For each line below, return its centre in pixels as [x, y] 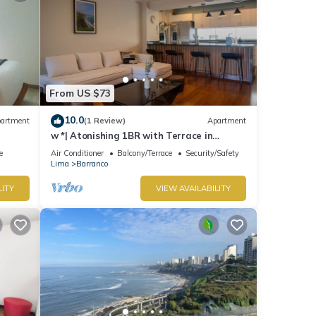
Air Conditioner [77, 153]
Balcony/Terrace [144, 153]
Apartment [227, 121]
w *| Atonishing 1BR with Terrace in [132, 135]
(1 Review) [104, 121]
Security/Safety [212, 153]
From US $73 [80, 93]
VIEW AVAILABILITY [193, 188]
